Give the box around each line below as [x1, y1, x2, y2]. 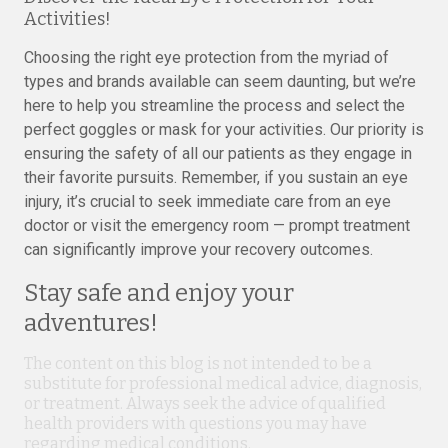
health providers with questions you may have [24, 414, 367, 433]
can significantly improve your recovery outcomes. [24, 240, 373, 259]
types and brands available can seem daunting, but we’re [24, 72, 416, 91]
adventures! [24, 309, 158, 337]
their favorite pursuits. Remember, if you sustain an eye [24, 168, 408, 187]
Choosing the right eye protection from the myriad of [24, 48, 389, 67]
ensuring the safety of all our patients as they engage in [24, 144, 412, 163]
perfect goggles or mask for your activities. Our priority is [24, 120, 424, 139]
